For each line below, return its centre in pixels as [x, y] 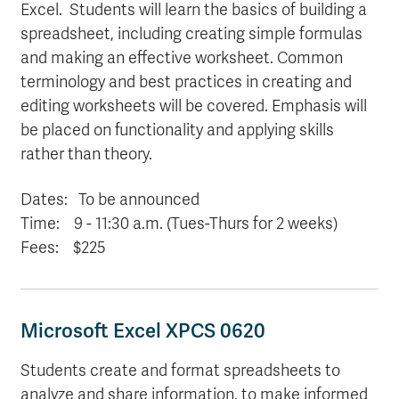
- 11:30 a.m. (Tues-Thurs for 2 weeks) [210, 224]
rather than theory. [86, 154]
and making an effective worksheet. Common [182, 58]
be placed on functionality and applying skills [177, 130]
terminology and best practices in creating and [186, 82]
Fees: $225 [63, 248]
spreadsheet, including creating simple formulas [191, 34]
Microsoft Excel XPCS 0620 [143, 331]
